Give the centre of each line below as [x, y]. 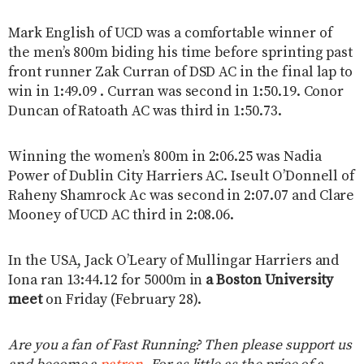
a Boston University [270, 281]
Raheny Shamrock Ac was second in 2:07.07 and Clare [182, 196]
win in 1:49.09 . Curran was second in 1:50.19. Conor [176, 92]
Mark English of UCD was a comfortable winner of [170, 34]
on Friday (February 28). [121, 300]
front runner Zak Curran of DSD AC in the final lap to [181, 73]
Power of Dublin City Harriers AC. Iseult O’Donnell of [182, 177]
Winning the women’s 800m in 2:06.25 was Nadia [165, 157]
